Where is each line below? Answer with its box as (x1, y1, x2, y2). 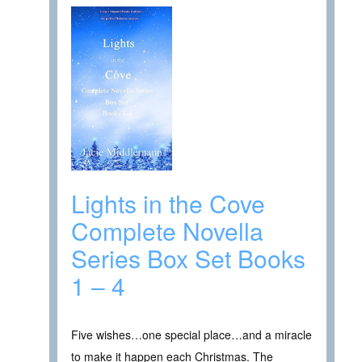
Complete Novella (71, 213, 263, 248)
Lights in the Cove (71, 185, 265, 221)
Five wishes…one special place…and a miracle (71, 326, 312, 343)
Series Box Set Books (71, 240, 305, 276)
